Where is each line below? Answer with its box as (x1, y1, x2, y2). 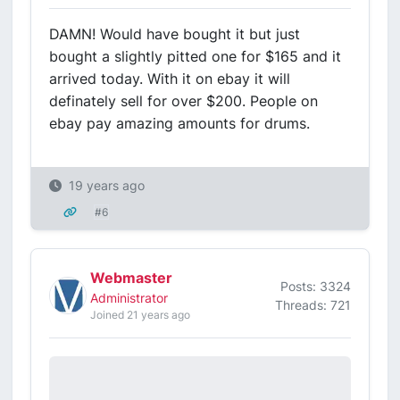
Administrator (90, 290, 168, 305)
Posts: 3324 (280, 278, 351, 294)
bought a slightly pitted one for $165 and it (49, 47, 341, 65)
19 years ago (69, 178, 145, 193)
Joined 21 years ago (90, 308, 190, 321)
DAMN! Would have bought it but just (49, 25, 300, 43)
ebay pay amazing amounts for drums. (49, 114, 310, 132)
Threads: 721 (275, 296, 351, 312)
